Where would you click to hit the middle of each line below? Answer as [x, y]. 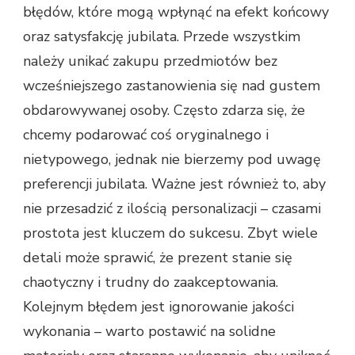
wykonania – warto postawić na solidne [149, 331]
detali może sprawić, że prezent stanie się [158, 257]
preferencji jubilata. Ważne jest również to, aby [174, 183]
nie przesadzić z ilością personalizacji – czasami [172, 208]
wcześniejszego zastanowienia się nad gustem [172, 85]
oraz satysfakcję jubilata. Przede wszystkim [162, 36]
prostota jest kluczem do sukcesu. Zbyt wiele [170, 233]
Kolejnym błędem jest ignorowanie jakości [158, 306]
